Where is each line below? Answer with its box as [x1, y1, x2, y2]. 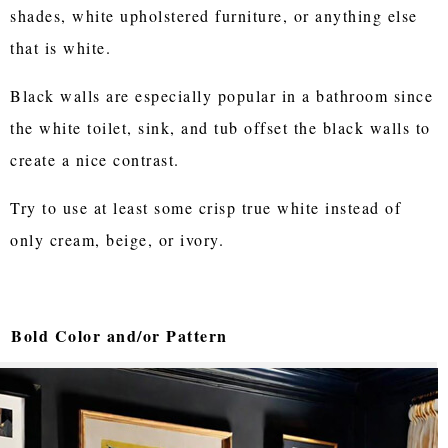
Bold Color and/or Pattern [11, 323, 228, 347]
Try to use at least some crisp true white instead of [10, 196, 402, 218]
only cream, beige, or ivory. [10, 228, 225, 250]
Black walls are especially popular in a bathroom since [10, 84, 434, 106]
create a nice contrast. [10, 148, 180, 170]
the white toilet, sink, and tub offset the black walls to [10, 116, 431, 138]
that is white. [10, 36, 118, 58]
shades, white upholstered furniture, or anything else [10, 4, 418, 26]
